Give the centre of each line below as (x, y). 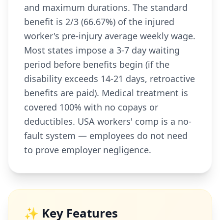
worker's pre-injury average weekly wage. (110, 36)
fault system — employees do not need (106, 136)
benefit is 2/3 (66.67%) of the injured (99, 22)
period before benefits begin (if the (97, 64)
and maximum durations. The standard (106, 7)
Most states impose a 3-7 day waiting (102, 50)
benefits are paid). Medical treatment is (106, 93)
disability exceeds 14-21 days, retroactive (110, 79)
